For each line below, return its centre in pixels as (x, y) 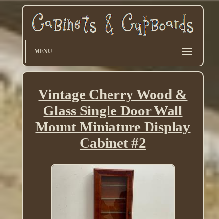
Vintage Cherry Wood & (113, 95)
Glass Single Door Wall (113, 111)
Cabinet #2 (113, 143)
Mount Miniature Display (113, 127)
